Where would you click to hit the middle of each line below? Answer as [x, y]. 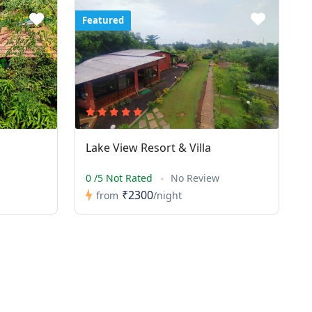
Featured [103, 20]
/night [167, 195]
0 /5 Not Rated [120, 178]
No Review [195, 178]
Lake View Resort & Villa [148, 148]
